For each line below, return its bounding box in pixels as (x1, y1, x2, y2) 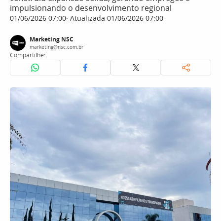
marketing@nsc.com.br (30, 43, 83, 50)
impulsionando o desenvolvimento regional (10, 2, 172, 13)
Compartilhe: (10, 51, 45, 59)
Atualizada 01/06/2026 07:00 (68, 13, 163, 23)
